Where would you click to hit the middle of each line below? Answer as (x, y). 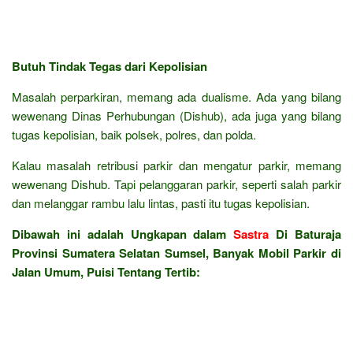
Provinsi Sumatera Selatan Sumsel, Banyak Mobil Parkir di (176, 253)
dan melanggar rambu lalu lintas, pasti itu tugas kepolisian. (161, 203)
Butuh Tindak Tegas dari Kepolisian (110, 66)
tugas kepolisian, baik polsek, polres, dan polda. (134, 134)
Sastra (251, 234)
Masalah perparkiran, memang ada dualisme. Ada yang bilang (176, 96)
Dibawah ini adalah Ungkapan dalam (123, 234)
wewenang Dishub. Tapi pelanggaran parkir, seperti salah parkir (176, 184)
